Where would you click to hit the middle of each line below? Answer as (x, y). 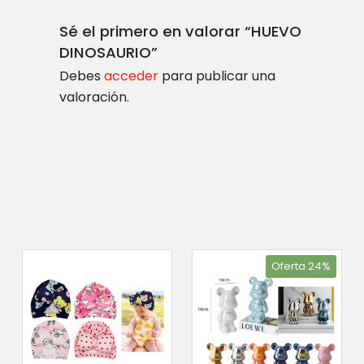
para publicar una (217, 76)
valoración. (94, 97)
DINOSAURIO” (108, 52)
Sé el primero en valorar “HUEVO (180, 31)
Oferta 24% (301, 266)
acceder (131, 76)
